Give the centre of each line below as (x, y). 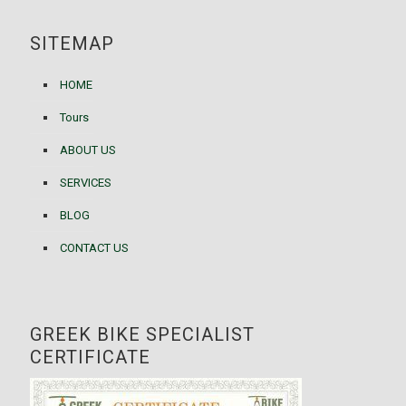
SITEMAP (72, 43)
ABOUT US (88, 150)
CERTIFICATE (90, 357)
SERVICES (86, 183)
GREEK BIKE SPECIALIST (142, 334)
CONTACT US (94, 248)
